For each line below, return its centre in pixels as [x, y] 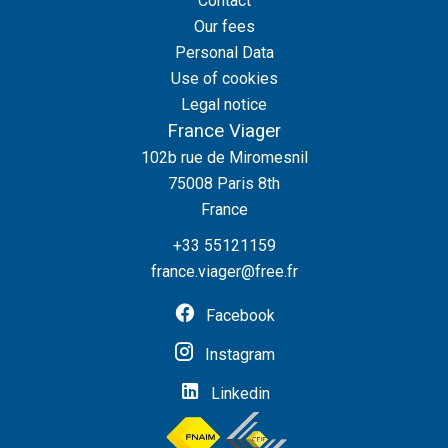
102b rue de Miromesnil [224, 157]
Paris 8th [246, 183]
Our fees [224, 26]
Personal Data [224, 52]
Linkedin [240, 393]
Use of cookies [224, 78]
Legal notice [224, 104]
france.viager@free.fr [224, 271]
